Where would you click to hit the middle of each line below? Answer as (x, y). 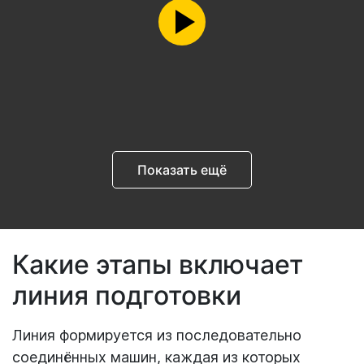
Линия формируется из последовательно (157, 335)
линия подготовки (127, 295)
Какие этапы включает (158, 264)
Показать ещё (182, 169)
